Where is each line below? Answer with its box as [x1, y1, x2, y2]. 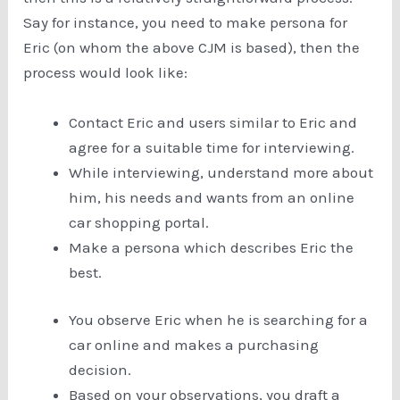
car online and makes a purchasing [69, 336, 320, 354]
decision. [69, 361, 136, 379]
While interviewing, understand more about [69, 162, 374, 181]
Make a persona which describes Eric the [69, 237, 354, 256]
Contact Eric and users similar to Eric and [69, 112, 358, 131]
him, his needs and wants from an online [69, 187, 355, 206]
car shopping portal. [69, 212, 213, 231]
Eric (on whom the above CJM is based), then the [23, 38, 361, 57]
